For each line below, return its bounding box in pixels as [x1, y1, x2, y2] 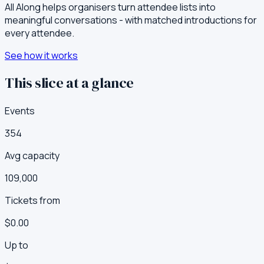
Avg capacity [5, 149, 60, 163]
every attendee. [5, 26, 74, 39]
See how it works [5, 48, 78, 62]
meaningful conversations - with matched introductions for [5, 13, 257, 27]
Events [5, 104, 35, 118]
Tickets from [5, 194, 60, 207]
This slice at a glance [5, 73, 134, 93]
